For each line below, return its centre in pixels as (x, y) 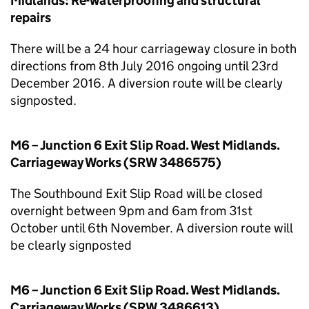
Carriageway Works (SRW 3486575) (116, 162)
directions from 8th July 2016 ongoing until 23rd (144, 66)
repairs (31, 18)
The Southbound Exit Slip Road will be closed (137, 193)
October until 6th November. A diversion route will (151, 228)
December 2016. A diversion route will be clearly (147, 83)
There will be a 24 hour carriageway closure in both (153, 49)
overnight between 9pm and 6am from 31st (131, 211)
